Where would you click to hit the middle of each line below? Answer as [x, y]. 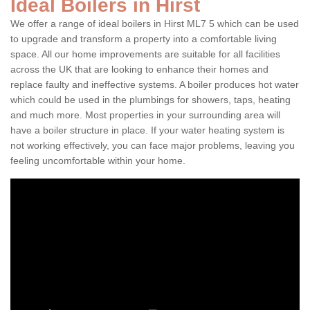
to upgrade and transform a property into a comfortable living [144, 39]
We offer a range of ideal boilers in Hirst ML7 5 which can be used [155, 24]
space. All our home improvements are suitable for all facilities [145, 54]
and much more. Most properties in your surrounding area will [145, 115]
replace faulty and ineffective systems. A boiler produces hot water [155, 85]
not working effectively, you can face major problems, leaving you [153, 146]
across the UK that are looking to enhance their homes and [139, 70]
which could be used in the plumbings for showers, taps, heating [151, 100]
